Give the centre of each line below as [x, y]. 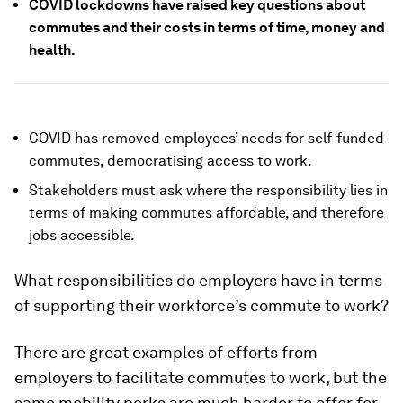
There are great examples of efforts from [166, 352]
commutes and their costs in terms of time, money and [207, 27]
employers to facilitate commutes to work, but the [201, 377]
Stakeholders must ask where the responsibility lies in [208, 190]
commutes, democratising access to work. [170, 161]
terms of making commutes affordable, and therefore [206, 213]
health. [52, 50]
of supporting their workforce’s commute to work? [201, 305]
